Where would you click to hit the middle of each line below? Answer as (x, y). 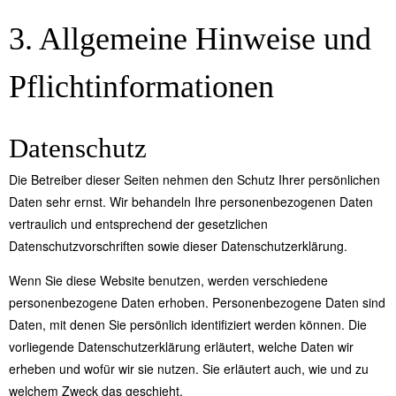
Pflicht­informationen (141, 87)
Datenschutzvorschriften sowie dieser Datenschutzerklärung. (178, 246)
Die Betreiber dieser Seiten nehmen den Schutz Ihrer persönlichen (194, 180)
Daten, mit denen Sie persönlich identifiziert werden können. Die (188, 325)
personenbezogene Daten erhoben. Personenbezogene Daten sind (197, 303)
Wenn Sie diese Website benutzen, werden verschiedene (168, 281)
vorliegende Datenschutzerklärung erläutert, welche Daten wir (181, 347)
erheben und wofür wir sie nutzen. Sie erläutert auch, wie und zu (189, 369)
